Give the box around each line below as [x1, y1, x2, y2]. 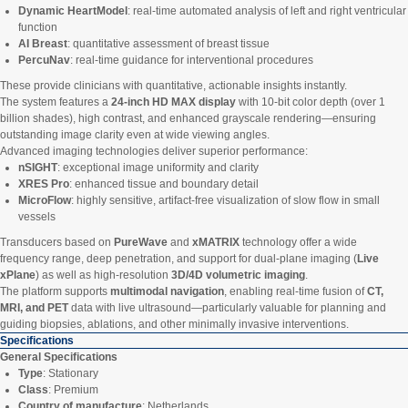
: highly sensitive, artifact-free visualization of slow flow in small [71, 194, 380, 208]
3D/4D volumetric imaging [171, 269, 305, 282]
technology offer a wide [240, 236, 357, 250]
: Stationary [43, 367, 98, 381]
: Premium [48, 383, 98, 397]
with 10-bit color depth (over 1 [236, 96, 385, 109]
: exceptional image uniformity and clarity [57, 161, 259, 175]
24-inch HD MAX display [111, 96, 236, 109]
